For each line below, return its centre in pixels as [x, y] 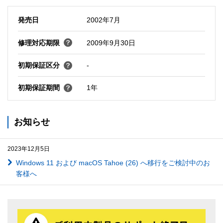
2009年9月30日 [111, 43]
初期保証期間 [39, 88]
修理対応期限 [39, 43]
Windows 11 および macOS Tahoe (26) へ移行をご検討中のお [113, 163]
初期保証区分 [39, 65]
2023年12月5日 [29, 149]
